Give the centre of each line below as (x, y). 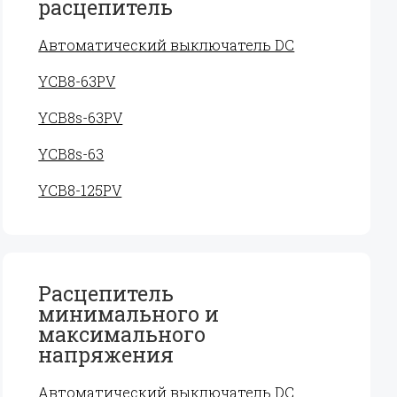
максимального (122, 334)
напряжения (106, 354)
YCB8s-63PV (81, 117)
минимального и (129, 314)
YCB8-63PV (77, 81)
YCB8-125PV (80, 190)
